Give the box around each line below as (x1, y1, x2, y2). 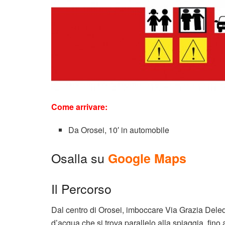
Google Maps (104, 149, 186, 167)
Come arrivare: (51, 100, 107, 113)
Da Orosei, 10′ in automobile (68, 124, 170, 136)
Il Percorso (51, 179, 111, 197)
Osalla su (51, 148, 104, 167)
